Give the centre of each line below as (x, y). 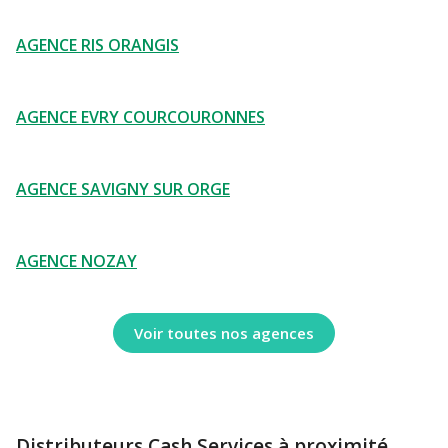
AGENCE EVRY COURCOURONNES (140, 117)
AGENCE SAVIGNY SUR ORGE (123, 189)
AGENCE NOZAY (76, 261)
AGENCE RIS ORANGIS (97, 45)
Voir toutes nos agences (224, 332)
